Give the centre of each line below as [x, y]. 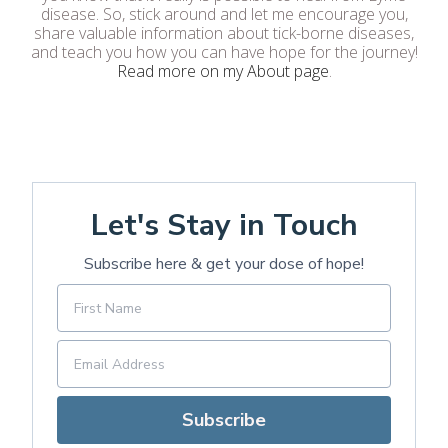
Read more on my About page [222, 71]
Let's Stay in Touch [224, 225]
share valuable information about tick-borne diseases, [224, 33]
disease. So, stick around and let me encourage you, [224, 14]
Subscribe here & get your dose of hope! [224, 264]
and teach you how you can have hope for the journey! [224, 52]
